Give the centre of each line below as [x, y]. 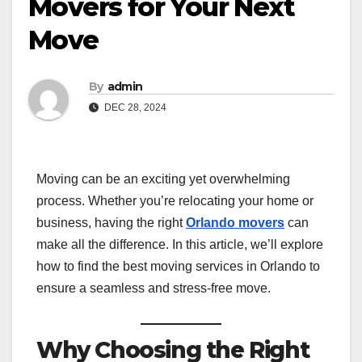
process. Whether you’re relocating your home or [175, 201]
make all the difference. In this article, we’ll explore [180, 245]
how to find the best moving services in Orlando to [178, 267]
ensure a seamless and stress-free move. [154, 288]
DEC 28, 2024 [134, 108]
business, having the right [111, 223]
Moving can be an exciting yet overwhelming [163, 179]
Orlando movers [235, 223]
